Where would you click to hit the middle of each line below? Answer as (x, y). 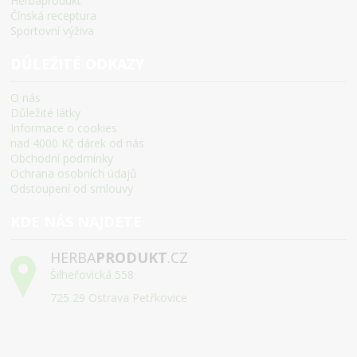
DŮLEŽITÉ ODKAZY (78, 64)
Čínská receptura (54, 16)
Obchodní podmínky (62, 158)
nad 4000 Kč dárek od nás (78, 143)
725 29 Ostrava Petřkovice (119, 298)
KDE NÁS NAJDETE (76, 222)
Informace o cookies (64, 128)
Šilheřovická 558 (92, 275)
